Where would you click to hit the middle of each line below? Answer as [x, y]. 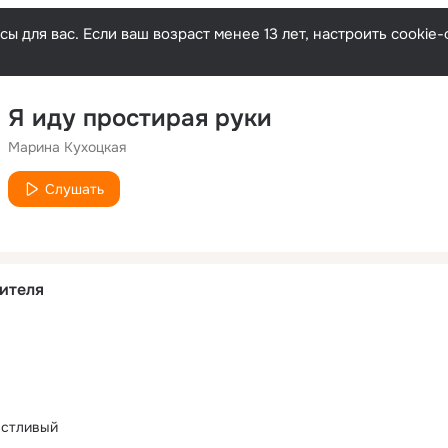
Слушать [74, 189]
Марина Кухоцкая [67, 147]
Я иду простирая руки [140, 118]
